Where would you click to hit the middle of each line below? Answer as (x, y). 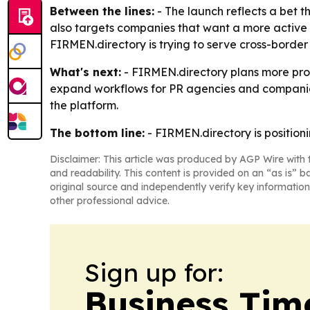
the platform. (84, 106)
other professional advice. (110, 201)
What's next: (85, 72)
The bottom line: (97, 133)
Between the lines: (102, 11)
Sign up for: (154, 273)
